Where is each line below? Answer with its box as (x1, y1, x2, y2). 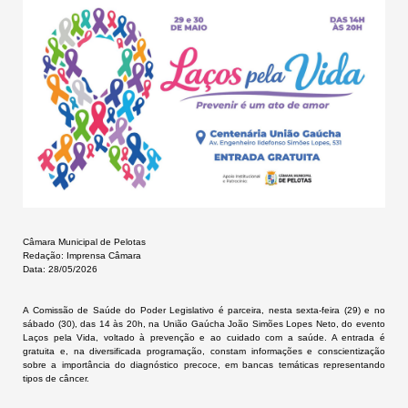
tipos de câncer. (23, 372, 89, 383)
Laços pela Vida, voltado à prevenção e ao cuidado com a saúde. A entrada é (23, 331, 385, 342)
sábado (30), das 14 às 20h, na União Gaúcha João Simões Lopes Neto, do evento (23, 318, 385, 329)
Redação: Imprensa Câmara (23, 250, 141, 260)
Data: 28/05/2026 (23, 263, 97, 274)
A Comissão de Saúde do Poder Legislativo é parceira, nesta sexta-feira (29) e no (23, 304, 385, 315)
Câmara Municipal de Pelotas (23, 236, 146, 247)
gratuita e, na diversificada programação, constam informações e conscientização (23, 345, 385, 356)
